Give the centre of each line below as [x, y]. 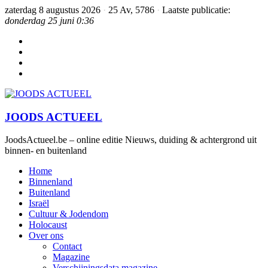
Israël [39, 203]
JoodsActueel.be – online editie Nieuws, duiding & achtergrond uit [131, 140]
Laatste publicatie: [196, 10]
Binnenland [51, 182]
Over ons [46, 236]
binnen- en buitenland [46, 151]
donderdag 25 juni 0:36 [49, 21]
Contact [67, 246]
